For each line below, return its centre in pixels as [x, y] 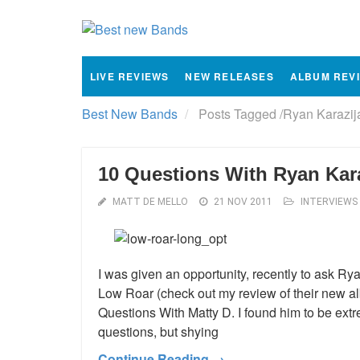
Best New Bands [130, 114]
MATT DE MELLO [150, 202]
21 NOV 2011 [243, 202]
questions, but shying [158, 331]
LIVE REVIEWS [130, 76]
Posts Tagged [237, 114]
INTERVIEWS [329, 202]
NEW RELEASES [229, 76]
